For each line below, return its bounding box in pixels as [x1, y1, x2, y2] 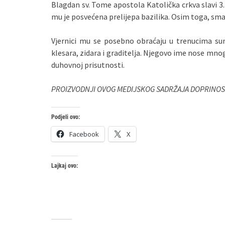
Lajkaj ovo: [51, 162, 78, 169]
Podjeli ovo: [51, 114, 80, 121]
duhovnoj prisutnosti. [51, 60, 125, 70]
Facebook [69, 130, 99, 139]
